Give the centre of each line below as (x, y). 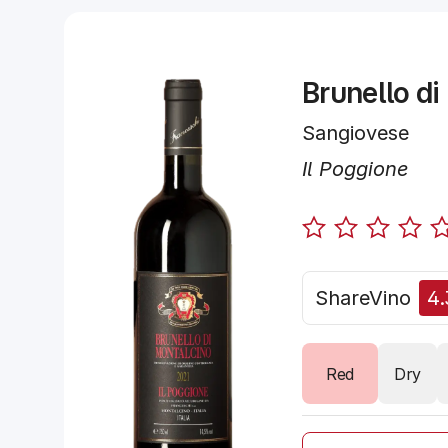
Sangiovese (355, 133)
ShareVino (363, 298)
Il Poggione (355, 169)
